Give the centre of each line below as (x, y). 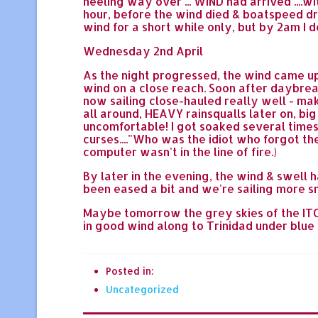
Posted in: (130, 270)
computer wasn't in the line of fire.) (180, 151)
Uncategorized (142, 289)
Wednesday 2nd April (143, 50)
